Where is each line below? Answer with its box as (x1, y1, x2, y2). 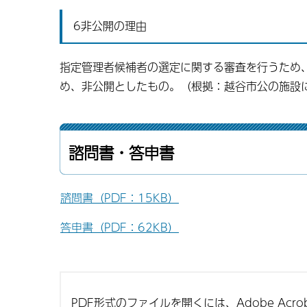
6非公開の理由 (73, 17, 147, 34)
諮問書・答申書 (69, 140, 174, 164)
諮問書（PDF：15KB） (60, 189, 179, 206)
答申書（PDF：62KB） (60, 219, 179, 236)
